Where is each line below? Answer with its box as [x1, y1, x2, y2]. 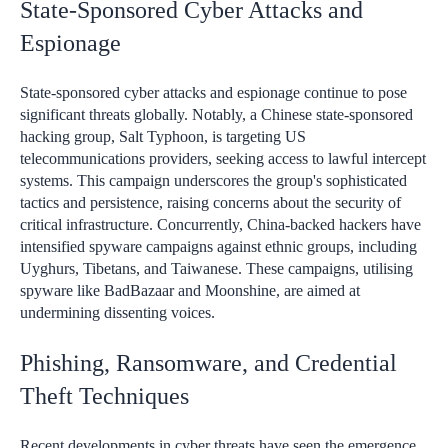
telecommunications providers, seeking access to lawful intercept [20, 150, 426, 168]
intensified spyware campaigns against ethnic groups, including [20, 238, 417, 256]
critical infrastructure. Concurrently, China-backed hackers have [20, 216, 421, 234]
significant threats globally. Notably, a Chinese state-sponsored [20, 106, 413, 124]
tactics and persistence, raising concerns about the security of [20, 194, 401, 212]
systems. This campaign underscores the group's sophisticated [20, 172, 407, 190]
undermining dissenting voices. [20, 304, 215, 322]
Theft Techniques [20, 382, 189, 409]
